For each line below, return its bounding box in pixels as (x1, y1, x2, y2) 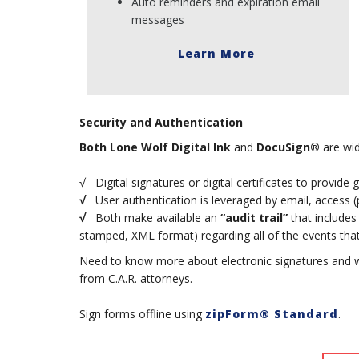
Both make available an (88, 210, 220, 226)
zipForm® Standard (204, 305, 338, 321)
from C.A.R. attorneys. (79, 270, 196, 286)
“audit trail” (220, 210, 288, 226)
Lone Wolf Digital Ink (109, 139, 231, 155)
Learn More (177, 46, 259, 62)
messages (131, 12, 184, 28)
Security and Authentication (79, 115, 243, 131)
